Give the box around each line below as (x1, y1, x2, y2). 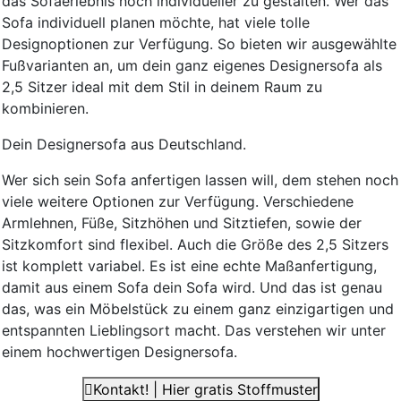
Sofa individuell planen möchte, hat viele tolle (2, 13, 310, 31)
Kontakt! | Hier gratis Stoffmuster (92, 380, 318, 398)
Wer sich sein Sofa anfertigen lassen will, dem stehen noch (2, 170, 398, 189)
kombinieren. (2, 98, 89, 117)
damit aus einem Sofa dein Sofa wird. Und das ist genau (2, 277, 382, 296)
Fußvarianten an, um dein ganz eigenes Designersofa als (2, 55, 382, 74)
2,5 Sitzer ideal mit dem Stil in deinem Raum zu (2, 77, 322, 96)
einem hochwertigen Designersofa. (2, 342, 237, 361)
